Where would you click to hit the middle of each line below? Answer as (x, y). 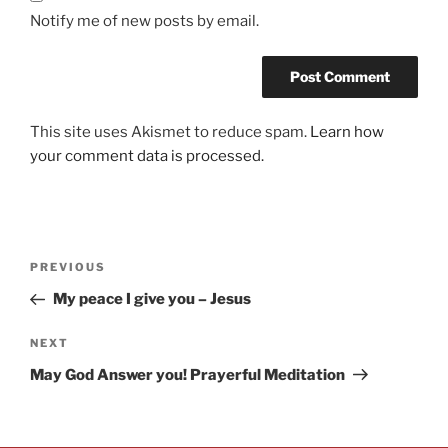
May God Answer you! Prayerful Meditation (187, 374)
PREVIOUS (68, 267)
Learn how (347, 132)
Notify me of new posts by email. (144, 21)
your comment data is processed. (147, 156)
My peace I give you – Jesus (151, 299)
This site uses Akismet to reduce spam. (170, 132)
